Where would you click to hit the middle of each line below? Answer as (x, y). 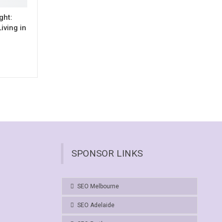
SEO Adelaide (96, 205)
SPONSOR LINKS (107, 153)
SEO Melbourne (98, 186)
